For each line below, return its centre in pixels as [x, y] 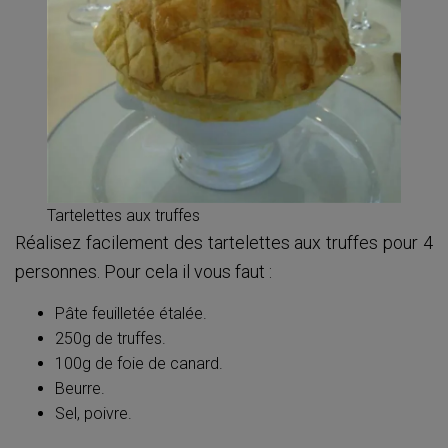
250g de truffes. [110, 338]
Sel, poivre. [93, 413]
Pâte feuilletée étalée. [131, 313]
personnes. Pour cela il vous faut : [143, 271]
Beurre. [80, 388]
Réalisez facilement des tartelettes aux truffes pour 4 [224, 242]
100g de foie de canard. [139, 363]
